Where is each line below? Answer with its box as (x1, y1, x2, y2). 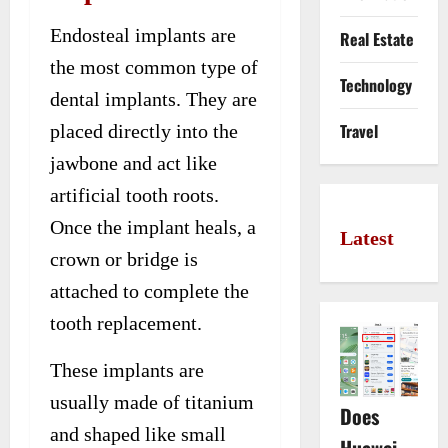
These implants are (50, 358, 204, 381)
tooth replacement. (50, 311, 202, 334)
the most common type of (50, 55, 258, 78)
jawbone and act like (50, 151, 217, 174)
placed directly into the (50, 119, 238, 142)
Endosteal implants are (50, 23, 236, 46)
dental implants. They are (50, 87, 257, 110)
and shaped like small (50, 422, 226, 445)
